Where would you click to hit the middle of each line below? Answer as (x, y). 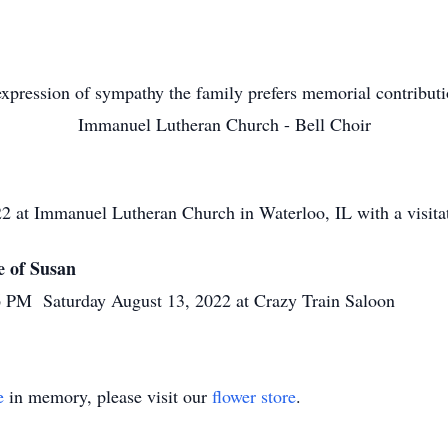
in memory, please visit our (108, 396)
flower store (254, 396)
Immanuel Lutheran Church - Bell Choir (224, 124)
